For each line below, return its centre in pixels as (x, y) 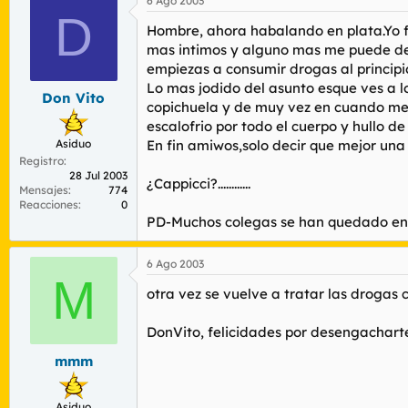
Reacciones (49, 204)
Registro (41, 160)
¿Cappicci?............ (199, 184)
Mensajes (44, 189)
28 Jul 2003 (98, 175)
